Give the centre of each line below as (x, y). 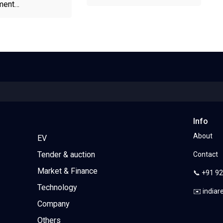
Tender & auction (66, 154)
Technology (57, 187)
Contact (206, 154)
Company (53, 204)
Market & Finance (67, 171)
